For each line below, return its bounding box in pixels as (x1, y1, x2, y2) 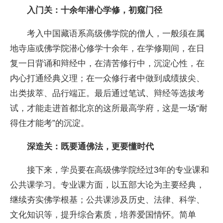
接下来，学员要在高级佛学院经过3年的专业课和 (10, 165, 210, 175)
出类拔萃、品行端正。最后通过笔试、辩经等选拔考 (10, 88, 205, 98)
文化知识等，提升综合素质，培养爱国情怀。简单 (10, 210, 197, 220)
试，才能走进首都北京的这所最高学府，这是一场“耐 (10, 103, 208, 113)
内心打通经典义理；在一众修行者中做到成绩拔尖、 (10, 73, 205, 83)
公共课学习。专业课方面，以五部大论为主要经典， (10, 180, 205, 190)
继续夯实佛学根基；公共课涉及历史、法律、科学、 (10, 195, 205, 205)
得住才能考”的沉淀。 (10, 117, 90, 128)
